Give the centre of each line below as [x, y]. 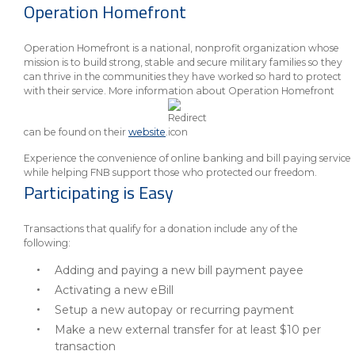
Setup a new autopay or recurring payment [174, 310]
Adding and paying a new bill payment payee [179, 270]
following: [47, 243]
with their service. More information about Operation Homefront [179, 91]
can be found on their [76, 132]
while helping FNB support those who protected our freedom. [170, 172]
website [147, 132]
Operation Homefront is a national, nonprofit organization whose [181, 48]
